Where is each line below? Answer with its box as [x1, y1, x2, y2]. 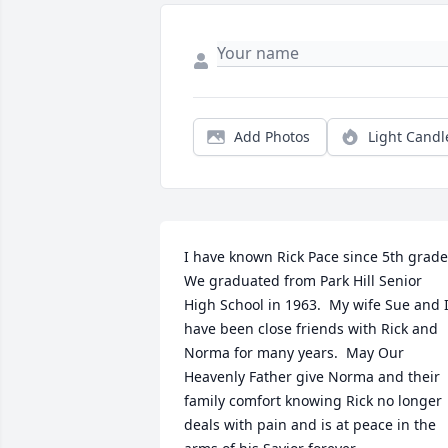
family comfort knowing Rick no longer [184, 391, 442, 411]
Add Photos [234, 127, 310, 147]
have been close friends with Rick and [184, 319, 438, 339]
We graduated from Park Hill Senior [184, 271, 422, 291]
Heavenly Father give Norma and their [184, 367, 440, 387]
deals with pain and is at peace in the [184, 415, 436, 435]
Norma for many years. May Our [184, 343, 404, 363]
